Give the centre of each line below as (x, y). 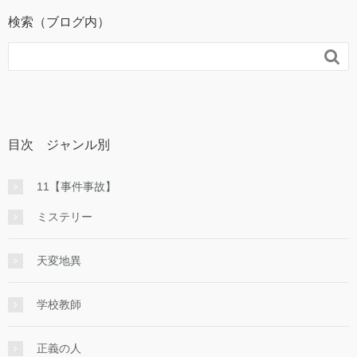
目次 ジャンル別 (59, 144)
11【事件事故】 (76, 186)
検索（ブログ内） (59, 22)
